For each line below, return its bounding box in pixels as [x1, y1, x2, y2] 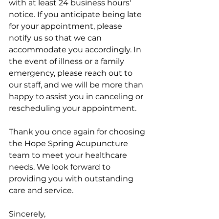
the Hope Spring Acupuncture [9, 138, 130, 148]
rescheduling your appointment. [9, 103, 136, 113]
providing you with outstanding [9, 174, 135, 183]
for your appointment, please [9, 21, 124, 31]
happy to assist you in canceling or [9, 91, 145, 101]
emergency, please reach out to [9, 68, 134, 78]
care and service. [9, 185, 73, 195]
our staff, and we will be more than [9, 80, 145, 89]
